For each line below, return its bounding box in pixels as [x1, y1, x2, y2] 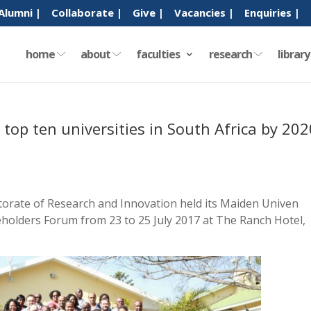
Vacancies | [174, 6, 234, 20]
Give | [132, 6, 164, 20]
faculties [135, 46, 180, 62]
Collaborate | [51, 6, 122, 20]
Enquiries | [244, 6, 300, 20]
